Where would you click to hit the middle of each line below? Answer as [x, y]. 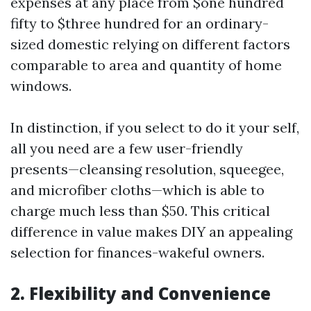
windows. [41, 86]
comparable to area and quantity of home [146, 65]
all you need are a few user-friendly [127, 148]
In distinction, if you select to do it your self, [155, 127]
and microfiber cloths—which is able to [137, 190]
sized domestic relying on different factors [150, 44]
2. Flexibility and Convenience [141, 293]
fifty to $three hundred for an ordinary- [140, 23]
